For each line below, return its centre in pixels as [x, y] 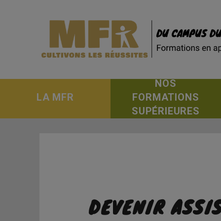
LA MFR [55, 97]
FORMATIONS [166, 97]
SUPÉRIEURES [166, 111]
